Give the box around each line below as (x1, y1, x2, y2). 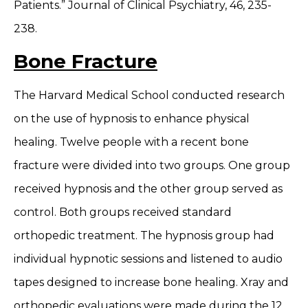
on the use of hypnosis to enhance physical (14, 111, 250, 125)
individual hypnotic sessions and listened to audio (14, 252, 283, 265)
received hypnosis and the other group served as (14, 181, 283, 195)
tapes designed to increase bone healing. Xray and (14, 275, 289, 289)
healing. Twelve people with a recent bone (14, 135, 249, 148)
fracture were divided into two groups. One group (14, 158, 290, 172)
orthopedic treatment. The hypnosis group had (14, 228, 274, 242)
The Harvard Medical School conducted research (14, 88, 285, 102)
